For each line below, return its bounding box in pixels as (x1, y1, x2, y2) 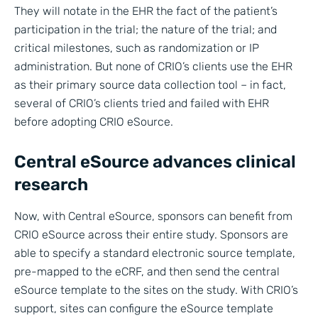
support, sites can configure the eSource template (14, 302, 273, 316)
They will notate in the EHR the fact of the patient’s (14, 4, 278, 18)
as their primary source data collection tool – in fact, (14, 77, 286, 92)
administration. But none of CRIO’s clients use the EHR (14, 59, 292, 73)
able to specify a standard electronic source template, (14, 246, 295, 261)
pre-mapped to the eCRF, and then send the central (14, 265, 280, 279)
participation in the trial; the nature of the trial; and (14, 22, 277, 36)
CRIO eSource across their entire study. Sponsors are (14, 228, 288, 242)
